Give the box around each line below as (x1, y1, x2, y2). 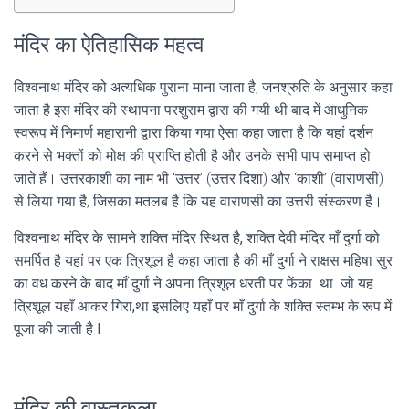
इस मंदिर (54, 101, 99, 119)
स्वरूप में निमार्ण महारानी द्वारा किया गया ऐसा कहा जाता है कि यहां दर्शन (14, 124, 373, 142)
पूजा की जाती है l (14, 320, 100, 338)
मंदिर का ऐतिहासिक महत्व (14, 32, 204, 58)
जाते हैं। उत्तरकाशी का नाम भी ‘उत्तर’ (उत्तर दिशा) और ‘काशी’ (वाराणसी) (14, 170, 383, 187)
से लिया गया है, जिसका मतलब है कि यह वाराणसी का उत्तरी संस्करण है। (14, 193, 383, 210)
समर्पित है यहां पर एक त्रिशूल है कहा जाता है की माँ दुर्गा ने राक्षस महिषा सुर (14, 252, 393, 269)
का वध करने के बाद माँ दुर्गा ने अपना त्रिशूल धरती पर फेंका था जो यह (14, 275, 373, 292)
